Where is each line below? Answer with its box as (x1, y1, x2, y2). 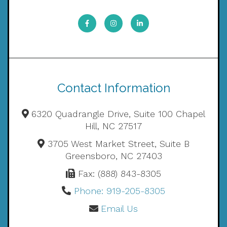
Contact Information (57, 81, 170, 95)
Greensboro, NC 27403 (65, 150, 162, 161)
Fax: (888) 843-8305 (78, 168, 161, 179)
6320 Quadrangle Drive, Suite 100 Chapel (31, 108, 206, 119)
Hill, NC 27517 (85, 121, 142, 131)
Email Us (101, 203, 138, 214)
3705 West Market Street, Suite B (47, 138, 190, 149)
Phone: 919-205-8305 (73, 185, 165, 197)
